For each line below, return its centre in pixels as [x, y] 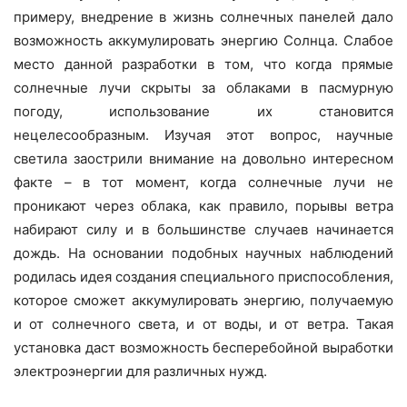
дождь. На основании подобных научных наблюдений [203, 253]
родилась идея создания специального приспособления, [203, 277]
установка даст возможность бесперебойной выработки [203, 348]
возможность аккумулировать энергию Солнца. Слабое [203, 41]
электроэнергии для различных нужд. [140, 372]
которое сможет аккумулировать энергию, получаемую [203, 301]
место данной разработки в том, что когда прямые [203, 65]
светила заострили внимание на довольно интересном [203, 159]
